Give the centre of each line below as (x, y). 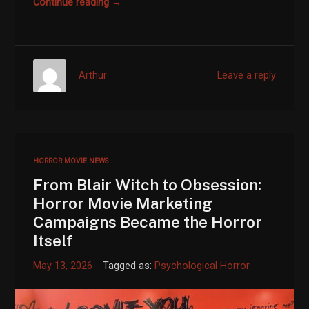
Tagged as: (129, 266)
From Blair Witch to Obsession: (148, 184)
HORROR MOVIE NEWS (71, 161)
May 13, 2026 (63, 266)
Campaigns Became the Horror (148, 221)
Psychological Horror (202, 266)
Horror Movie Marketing (123, 203)
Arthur (93, 76)
